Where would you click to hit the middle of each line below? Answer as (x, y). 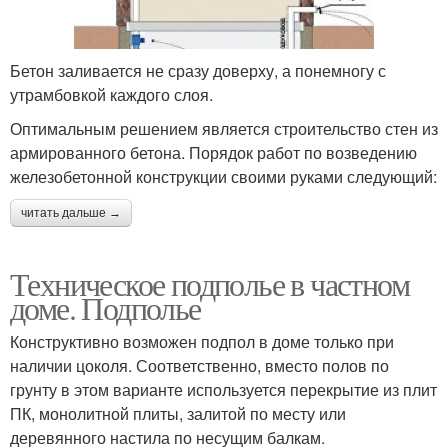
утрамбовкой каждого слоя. (111, 94)
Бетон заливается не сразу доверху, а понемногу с (198, 70)
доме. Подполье (105, 307)
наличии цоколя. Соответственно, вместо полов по (199, 365)
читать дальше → (71, 212)
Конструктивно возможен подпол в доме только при (202, 341)
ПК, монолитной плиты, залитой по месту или (178, 413)
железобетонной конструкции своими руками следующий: (223, 176)
